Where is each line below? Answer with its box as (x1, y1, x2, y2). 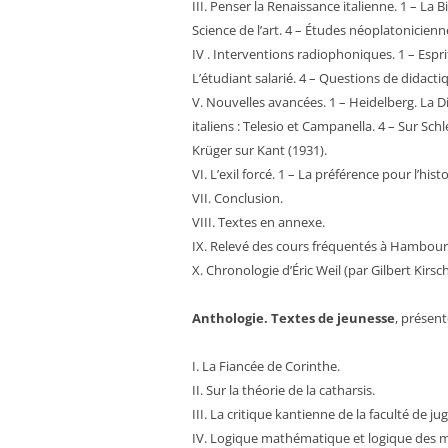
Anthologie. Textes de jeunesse (192, 309, 395, 327)
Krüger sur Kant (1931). (192, 141, 327, 159)
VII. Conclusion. (192, 189, 283, 207)
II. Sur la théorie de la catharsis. (192, 381, 375, 399)
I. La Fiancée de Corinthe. (192, 357, 340, 375)
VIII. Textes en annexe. (192, 213, 325, 231)
